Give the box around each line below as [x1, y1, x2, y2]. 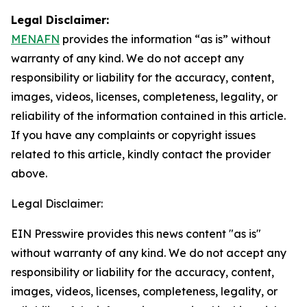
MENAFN [11, 32, 60, 46]
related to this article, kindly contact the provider [11, 147, 271, 161]
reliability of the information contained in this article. [11, 109, 286, 123]
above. [11, 167, 47, 180]
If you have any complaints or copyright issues [11, 128, 256, 142]
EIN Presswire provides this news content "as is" [11, 227, 261, 241]
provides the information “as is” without [60, 32, 271, 46]
